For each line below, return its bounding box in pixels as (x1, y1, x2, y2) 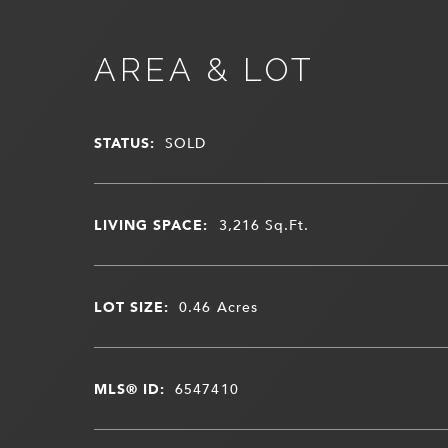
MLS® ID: (93, 376, 166, 400)
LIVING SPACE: (93, 212, 209, 236)
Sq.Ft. (265, 212, 310, 236)
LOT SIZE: (93, 294, 170, 318)
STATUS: (93, 130, 156, 154)
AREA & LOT (93, 50, 315, 88)
